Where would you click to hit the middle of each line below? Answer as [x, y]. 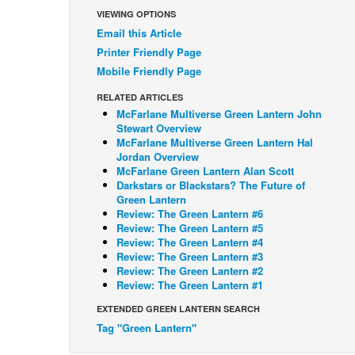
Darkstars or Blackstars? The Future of [211, 185]
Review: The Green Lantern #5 [190, 228]
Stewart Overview [159, 128]
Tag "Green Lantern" [147, 328]
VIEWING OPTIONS [136, 14]
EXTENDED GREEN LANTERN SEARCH [178, 309]
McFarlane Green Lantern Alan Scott [205, 171]
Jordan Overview [158, 157]
